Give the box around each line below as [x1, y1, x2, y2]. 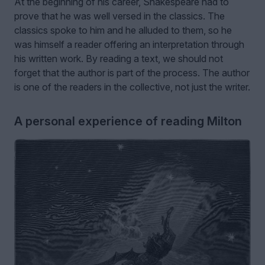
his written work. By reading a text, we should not [14, 52, 223, 64]
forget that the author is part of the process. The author [14, 66, 250, 79]
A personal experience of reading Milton [14, 114, 242, 128]
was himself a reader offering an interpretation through [14, 38, 244, 50]
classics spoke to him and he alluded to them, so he [14, 24, 232, 36]
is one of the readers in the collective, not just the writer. [14, 80, 250, 93]
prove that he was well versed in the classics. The [14, 9, 225, 22]
